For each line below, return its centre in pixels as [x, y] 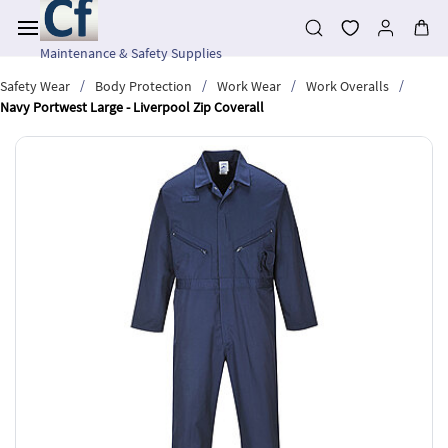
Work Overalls [347, 85]
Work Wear [249, 85]
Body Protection [143, 85]
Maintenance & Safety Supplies [131, 53]
